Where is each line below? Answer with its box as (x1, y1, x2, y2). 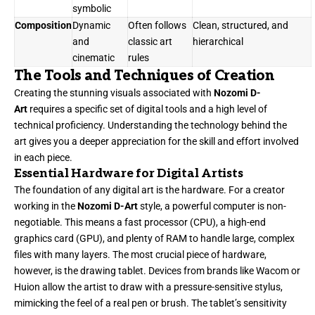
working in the (14, 200, 77, 212)
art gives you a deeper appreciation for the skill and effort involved (14, 136, 299, 148)
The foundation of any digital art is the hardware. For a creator (14, 184, 285, 196)
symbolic (72, 3, 111, 15)
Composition (15, 20, 72, 32)
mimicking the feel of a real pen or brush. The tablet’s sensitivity (14, 297, 287, 309)
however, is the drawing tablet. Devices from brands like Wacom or (14, 265, 300, 277)
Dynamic (72, 20, 110, 32)
